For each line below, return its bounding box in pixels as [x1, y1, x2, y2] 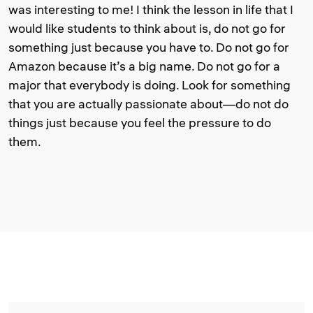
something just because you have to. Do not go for [8, 38, 289, 55]
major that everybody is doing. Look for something [8, 76, 291, 93]
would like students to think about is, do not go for [8, 20, 286, 36]
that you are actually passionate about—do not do [8, 95, 289, 112]
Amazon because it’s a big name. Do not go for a [8, 57, 280, 74]
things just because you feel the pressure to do [8, 114, 271, 131]
